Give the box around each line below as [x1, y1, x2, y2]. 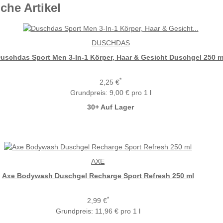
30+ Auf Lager [87, 103, 134, 111]
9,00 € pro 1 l [109, 88, 151, 97]
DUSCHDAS [91, 38, 130, 47]
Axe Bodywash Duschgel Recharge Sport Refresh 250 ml [1, 172, 194, 180]
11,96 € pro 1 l [95, 207, 140, 216]
